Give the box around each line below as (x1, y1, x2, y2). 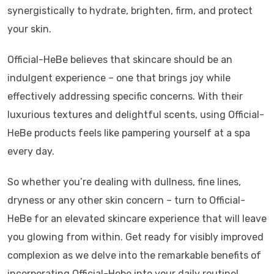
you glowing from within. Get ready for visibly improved (7, 231, 264, 243)
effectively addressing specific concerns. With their (7, 91, 243, 102)
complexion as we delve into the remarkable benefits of (7, 250, 261, 261)
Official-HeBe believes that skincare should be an (7, 54, 232, 65)
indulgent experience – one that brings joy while (7, 72, 231, 84)
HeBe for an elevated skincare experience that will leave (7, 213, 267, 224)
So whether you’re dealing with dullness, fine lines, (7, 176, 241, 188)
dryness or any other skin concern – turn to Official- (7, 194, 245, 206)
